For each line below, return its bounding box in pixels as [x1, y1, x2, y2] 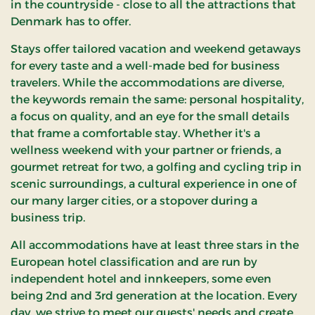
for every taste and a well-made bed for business [11, 58, 280, 72]
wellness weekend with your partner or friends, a [11, 143, 281, 157]
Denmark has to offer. [11, 14, 131, 28]
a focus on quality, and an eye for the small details [11, 109, 290, 123]
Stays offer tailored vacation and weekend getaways [11, 41, 301, 56]
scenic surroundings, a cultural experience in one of [11, 176, 297, 191]
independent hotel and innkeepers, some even [11, 271, 271, 285]
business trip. [11, 210, 85, 224]
